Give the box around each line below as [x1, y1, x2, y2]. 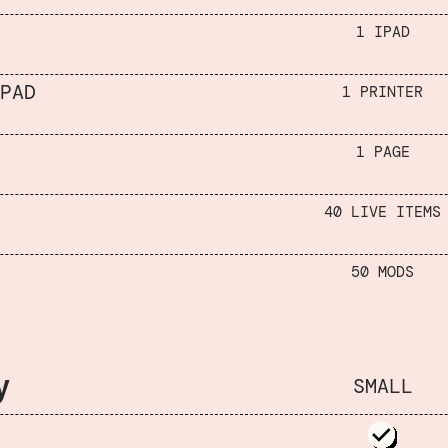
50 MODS [351, 261, 415, 282]
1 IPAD [355, 21, 410, 42]
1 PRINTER [342, 81, 424, 102]
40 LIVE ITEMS [324, 201, 442, 222]
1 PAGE [355, 141, 410, 162]
